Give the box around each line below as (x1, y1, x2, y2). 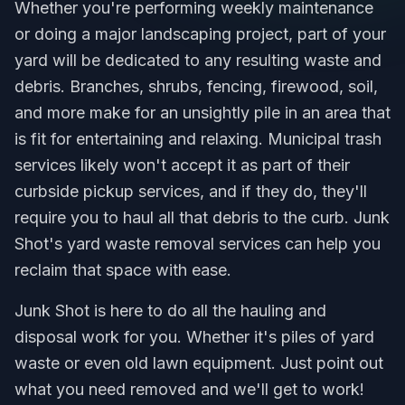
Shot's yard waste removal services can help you (14, 234, 381, 253)
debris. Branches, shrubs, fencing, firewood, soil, (14, 77, 378, 96)
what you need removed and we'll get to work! (14, 380, 364, 399)
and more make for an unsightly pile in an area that (14, 103, 391, 122)
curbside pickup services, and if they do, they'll (14, 182, 367, 201)
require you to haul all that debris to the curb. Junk (14, 208, 390, 227)
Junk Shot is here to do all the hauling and (14, 301, 326, 320)
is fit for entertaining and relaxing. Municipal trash (14, 129, 381, 148)
